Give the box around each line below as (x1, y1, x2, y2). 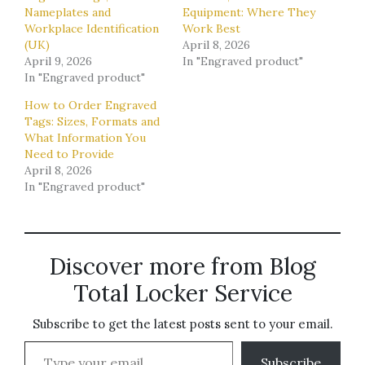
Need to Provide (24, 146, 114, 161)
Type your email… (24, 332, 67, 349)
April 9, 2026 (24, 53, 92, 68)
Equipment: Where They (182, 4, 315, 20)
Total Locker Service (73, 278, 292, 308)
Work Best (182, 20, 240, 36)
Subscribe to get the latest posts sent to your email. (32, 315, 333, 332)
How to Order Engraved (24, 97, 156, 112)
